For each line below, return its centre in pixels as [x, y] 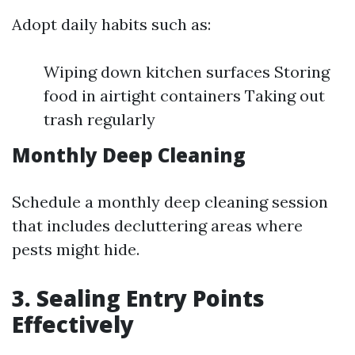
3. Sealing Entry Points [138, 298]
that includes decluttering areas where [157, 225]
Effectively [73, 324]
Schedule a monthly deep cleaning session [170, 202]
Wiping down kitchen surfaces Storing [187, 72]
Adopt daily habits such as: [111, 24]
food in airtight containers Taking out [184, 95]
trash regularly [99, 119]
